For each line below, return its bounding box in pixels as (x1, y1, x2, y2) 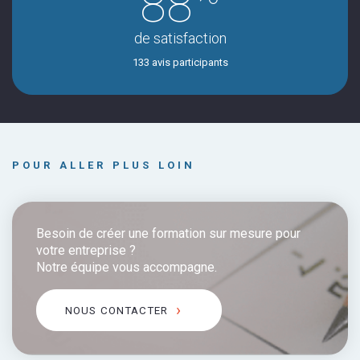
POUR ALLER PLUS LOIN (12, 159, 196, 172)
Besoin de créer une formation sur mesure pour (36, 226, 301, 242)
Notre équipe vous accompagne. (36, 260, 217, 276)
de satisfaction (133, 30, 227, 47)
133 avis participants (132, 56, 228, 69)
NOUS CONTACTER (65, 304, 169, 317)
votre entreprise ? (36, 243, 136, 259)
